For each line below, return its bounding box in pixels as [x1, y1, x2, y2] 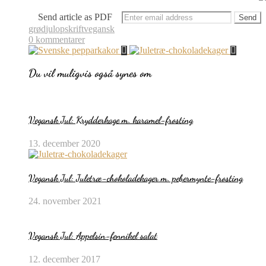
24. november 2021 [28, 196, 102, 207]
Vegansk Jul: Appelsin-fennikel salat [28, 230, 157, 242]
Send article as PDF [38, 11, 112, 22]
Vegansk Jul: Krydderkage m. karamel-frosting [28, 114, 193, 126]
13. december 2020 [28, 138, 100, 148]
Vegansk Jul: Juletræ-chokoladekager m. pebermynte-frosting [28, 172, 243, 183]
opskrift [55, 23, 84, 34]
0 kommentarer [28, 34, 85, 45]
